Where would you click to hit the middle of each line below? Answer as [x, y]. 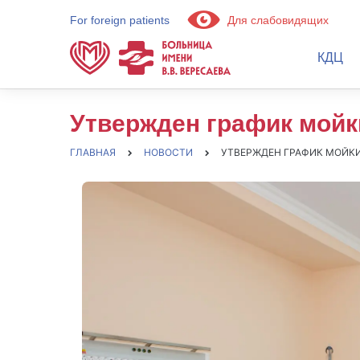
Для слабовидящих [276, 20]
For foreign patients [120, 20]
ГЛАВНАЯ [93, 152]
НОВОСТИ [168, 152]
